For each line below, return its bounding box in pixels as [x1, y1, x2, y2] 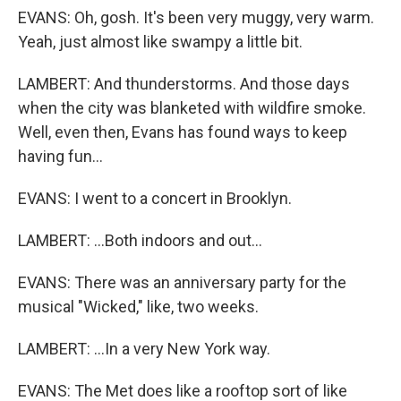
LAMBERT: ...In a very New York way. [18, 339, 270, 358]
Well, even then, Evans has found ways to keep [18, 123, 347, 141]
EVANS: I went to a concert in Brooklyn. [18, 189, 292, 208]
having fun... [18, 147, 103, 166]
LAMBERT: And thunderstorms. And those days [18, 74, 350, 93]
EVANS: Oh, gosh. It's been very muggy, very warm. [18, 8, 374, 27]
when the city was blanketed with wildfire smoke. [18, 98, 366, 117]
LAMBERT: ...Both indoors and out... [18, 231, 262, 250]
